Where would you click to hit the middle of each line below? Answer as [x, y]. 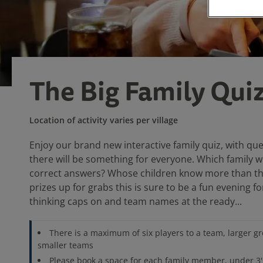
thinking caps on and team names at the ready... [136, 201]
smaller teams [66, 245]
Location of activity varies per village [104, 120]
